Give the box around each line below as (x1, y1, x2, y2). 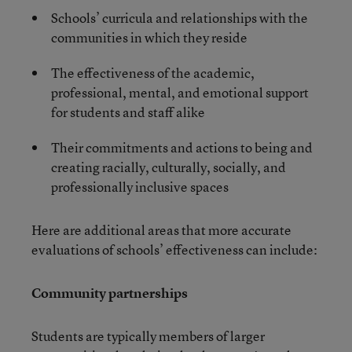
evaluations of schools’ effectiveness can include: (31, 240, 317, 258)
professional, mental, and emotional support (51, 82, 309, 101)
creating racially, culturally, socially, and (51, 157, 286, 176)
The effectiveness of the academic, (51, 63, 255, 82)
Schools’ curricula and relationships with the (51, 8, 308, 27)
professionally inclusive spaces (51, 177, 229, 196)
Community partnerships (31, 283, 188, 302)
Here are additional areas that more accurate (31, 220, 291, 239)
